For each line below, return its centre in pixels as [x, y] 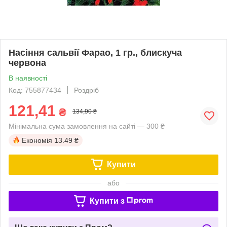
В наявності [28, 78]
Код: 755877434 [35, 90]
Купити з [107, 201]
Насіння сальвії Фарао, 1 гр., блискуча [95, 52]
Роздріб [86, 90]
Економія [37, 140]
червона [27, 63]
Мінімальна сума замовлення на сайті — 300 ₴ [87, 126]
